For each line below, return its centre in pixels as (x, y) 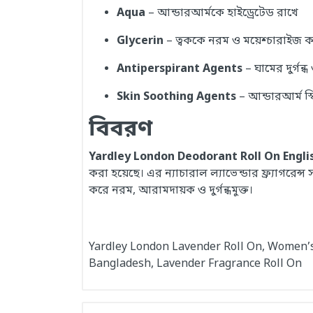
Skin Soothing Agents (176, 97)
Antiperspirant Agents (180, 69)
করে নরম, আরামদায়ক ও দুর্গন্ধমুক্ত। (171, 191)
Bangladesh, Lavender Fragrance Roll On (195, 264)
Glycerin (140, 41)
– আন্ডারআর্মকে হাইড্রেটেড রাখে (222, 13)
